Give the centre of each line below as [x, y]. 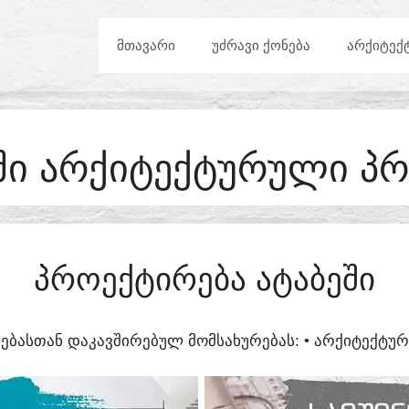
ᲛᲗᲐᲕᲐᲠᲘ [146, 45]
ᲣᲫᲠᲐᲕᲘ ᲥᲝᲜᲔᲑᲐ [261, 45]
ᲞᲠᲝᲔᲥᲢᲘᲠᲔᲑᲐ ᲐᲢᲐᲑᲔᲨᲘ [204, 279]
